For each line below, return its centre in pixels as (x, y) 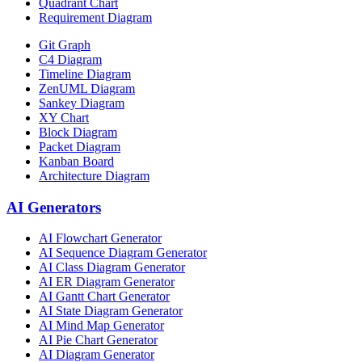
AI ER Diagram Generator (107, 282)
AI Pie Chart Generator (98, 340)
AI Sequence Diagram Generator (123, 253)
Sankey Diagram (82, 103)
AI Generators (54, 207)
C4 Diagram (70, 59)
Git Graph (65, 45)
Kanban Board (76, 161)
